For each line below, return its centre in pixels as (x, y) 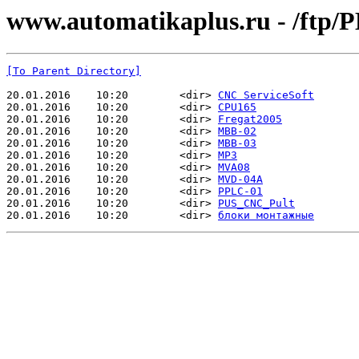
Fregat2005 (250, 119)
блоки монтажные (266, 216)
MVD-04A (240, 179)
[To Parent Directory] (74, 71)
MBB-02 (237, 131)
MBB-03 (237, 143)
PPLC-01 (240, 192)
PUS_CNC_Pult (256, 204)
